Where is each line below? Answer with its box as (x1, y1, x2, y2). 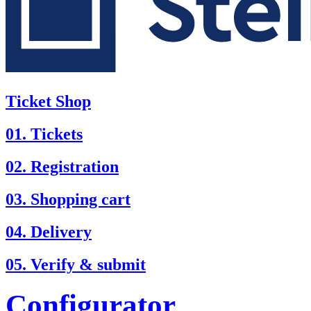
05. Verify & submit (6, 255, 146, 274)
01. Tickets (6, 124, 83, 143)
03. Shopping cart (6, 190, 131, 208)
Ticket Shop (6, 92, 91, 111)
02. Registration (6, 157, 119, 176)
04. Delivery (6, 222, 92, 241)
